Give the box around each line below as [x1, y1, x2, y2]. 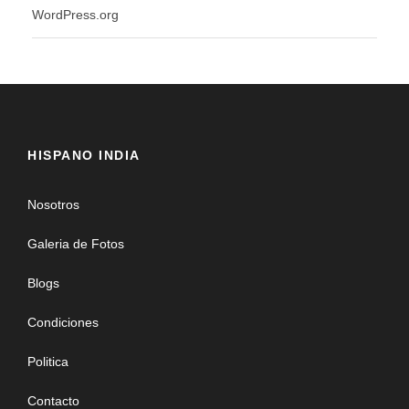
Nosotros [27, 196, 79, 212]
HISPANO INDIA [27, 147, 141, 163]
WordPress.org [32, 6, 119, 22]
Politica [27, 353, 68, 369]
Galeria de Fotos [27, 236, 124, 251]
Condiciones [27, 314, 99, 330]
